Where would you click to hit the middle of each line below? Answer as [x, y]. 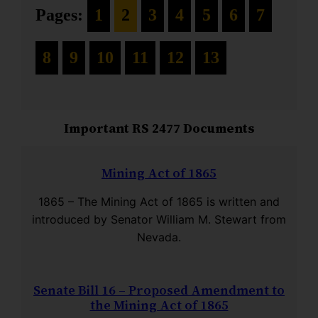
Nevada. [159, 237]
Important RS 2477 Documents [159, 128]
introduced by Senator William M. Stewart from [159, 219]
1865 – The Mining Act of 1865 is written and [159, 201]
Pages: [62, 15]
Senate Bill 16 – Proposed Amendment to [159, 290]
